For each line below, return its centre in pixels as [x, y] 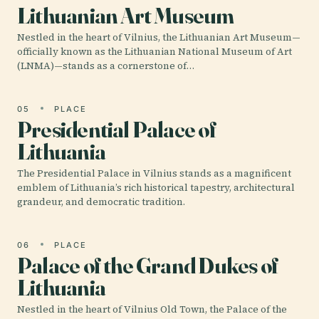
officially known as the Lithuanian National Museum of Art [155, 51]
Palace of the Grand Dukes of [148, 265]
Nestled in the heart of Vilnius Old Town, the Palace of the [152, 309]
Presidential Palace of [116, 129]
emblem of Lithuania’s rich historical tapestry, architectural [156, 187]
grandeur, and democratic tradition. [101, 202]
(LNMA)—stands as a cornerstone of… [106, 66]
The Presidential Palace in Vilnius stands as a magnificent [154, 173]
